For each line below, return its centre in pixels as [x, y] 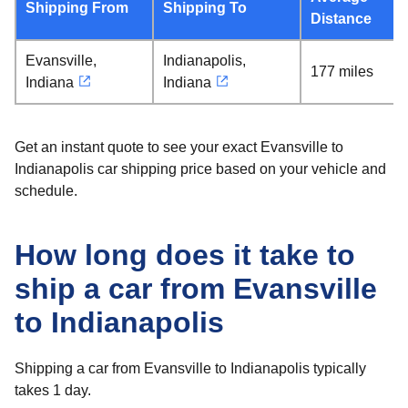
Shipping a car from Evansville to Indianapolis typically [190, 368]
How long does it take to [185, 255]
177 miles [342, 71]
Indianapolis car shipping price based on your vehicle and [200, 169]
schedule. [46, 191]
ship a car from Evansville [196, 289]
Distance [341, 19]
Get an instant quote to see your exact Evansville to [179, 147]
